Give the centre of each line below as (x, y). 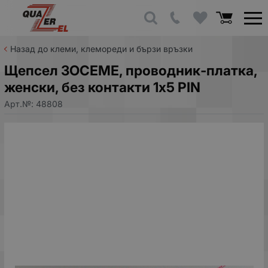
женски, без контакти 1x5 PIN (102, 87)
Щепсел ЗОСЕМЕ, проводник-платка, (131, 70)
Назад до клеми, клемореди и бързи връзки (101, 49)
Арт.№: (20, 103)
